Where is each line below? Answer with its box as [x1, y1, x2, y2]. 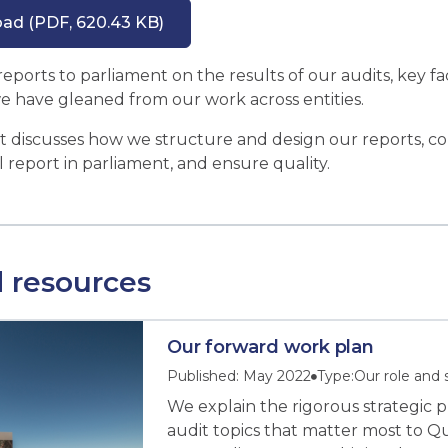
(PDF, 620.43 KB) [24, 13, 164, 33]
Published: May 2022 [167, 367, 311, 386]
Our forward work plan [167, 336, 374, 359]
